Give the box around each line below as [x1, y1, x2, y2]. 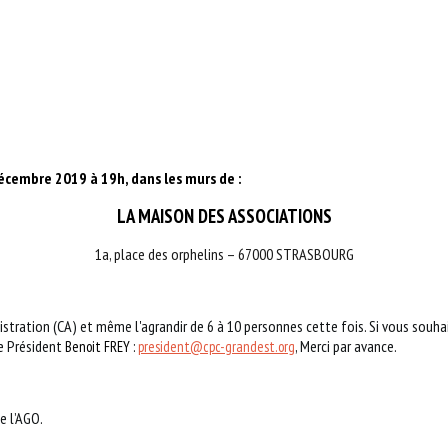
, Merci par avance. [295, 336, 397, 356]
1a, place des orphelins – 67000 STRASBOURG [94, 244, 354, 264]
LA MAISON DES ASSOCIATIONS [116, 204, 332, 228]
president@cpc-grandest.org [138, 337, 295, 356]
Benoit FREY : [65, 337, 138, 356]
